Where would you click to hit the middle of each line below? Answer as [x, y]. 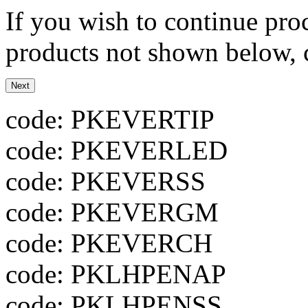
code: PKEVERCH [109, 243]
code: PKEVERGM [112, 212]
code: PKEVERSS [106, 181]
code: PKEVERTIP [110, 119]
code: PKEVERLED [117, 150]
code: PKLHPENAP [116, 274]
